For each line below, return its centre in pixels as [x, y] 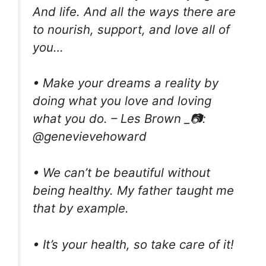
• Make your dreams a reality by [126, 83]
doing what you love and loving [122, 101]
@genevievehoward [90, 137]
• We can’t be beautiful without [121, 172]
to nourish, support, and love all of [131, 29]
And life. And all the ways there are [134, 11]
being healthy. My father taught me [133, 190]
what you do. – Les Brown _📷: [119, 119]
